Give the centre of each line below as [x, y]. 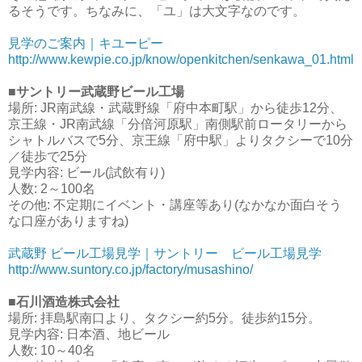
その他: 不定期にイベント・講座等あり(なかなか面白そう [175, 204]
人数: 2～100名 [52, 188]
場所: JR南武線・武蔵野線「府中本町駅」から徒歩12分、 [175, 107]
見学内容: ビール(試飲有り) [86, 172]
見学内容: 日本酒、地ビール [89, 334]
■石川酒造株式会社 [64, 301]
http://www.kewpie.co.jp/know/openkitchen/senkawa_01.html [181, 59]
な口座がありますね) [68, 221]
